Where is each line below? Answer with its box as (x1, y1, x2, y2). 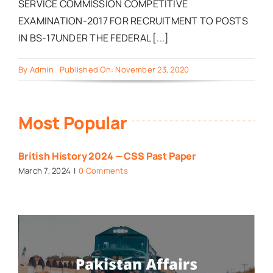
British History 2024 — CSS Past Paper (18, 149, 197, 163)
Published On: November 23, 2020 (59, 64, 190, 76)
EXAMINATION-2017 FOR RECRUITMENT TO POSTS (18, 14, 248, 28)
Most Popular (18, 111, 127, 135)
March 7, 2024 (18, 165, 71, 177)
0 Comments (79, 165, 128, 177)
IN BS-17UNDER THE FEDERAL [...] (18, 31, 169, 45)
